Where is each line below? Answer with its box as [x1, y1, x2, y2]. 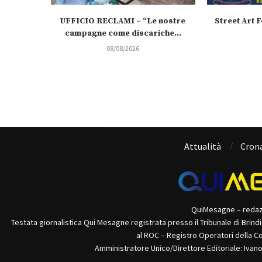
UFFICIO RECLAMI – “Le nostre [60, 16, 186, 27]
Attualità [184, 140, 221, 153]
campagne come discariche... [64, 28, 181, 39]
